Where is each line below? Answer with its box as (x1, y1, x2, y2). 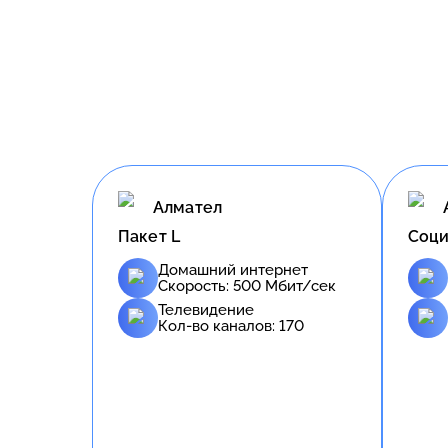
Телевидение (158, 300, 254, 319)
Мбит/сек (261, 276, 336, 295)
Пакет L (118, 226, 181, 246)
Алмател (153, 198, 223, 218)
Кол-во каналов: (158, 316, 279, 335)
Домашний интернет (158, 260, 308, 279)
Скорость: (158, 276, 233, 295)
